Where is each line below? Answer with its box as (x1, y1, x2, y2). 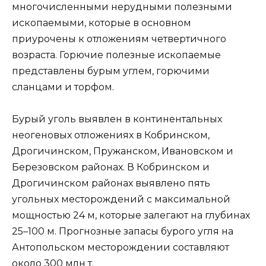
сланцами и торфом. (12, 81, 114, 93)
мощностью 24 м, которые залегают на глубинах (12, 210, 250, 221)
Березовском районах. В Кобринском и (12, 161, 210, 173)
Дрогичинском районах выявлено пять (12, 178, 210, 189)
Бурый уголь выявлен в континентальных (12, 113, 222, 125)
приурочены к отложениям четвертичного (12, 33, 226, 45)
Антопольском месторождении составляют (12, 242, 229, 254)
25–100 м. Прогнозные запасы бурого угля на (12, 226, 233, 237)
